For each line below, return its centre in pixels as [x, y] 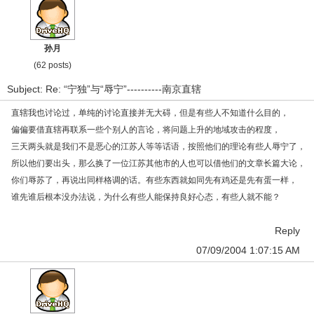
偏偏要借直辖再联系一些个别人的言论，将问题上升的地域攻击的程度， [146, 130]
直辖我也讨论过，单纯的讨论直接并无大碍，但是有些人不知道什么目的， [150, 113]
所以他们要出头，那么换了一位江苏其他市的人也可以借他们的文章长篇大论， [158, 163]
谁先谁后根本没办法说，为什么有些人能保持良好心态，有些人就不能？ [146, 197]
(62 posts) [53, 65]
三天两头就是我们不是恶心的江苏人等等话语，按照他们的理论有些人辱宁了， [158, 146]
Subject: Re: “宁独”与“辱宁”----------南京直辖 [104, 89]
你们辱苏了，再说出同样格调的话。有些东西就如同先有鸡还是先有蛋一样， [154, 180]
